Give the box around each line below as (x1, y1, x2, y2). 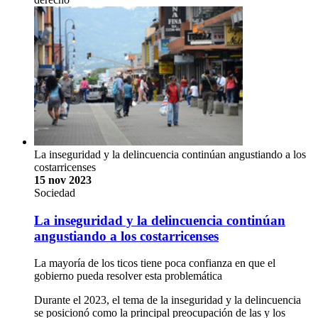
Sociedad (34, 186, 75, 199)
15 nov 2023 (34, 173, 92, 186)
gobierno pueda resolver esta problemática (34, 270, 222, 283)
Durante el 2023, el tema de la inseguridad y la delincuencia (34, 294, 301, 307)
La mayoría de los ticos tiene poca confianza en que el (34, 257, 275, 270)
